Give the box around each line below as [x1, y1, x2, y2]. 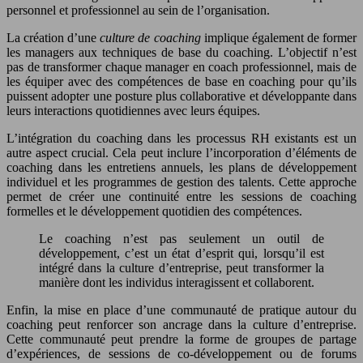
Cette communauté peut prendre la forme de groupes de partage [6, 331, 357, 346]
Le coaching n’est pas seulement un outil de [39, 231, 324, 246]
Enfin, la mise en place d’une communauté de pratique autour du [6, 302, 357, 317]
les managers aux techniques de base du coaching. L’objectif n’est [6, 45, 357, 59]
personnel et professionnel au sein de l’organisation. [6, 2, 270, 17]
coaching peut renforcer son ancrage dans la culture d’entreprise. [6, 317, 357, 331]
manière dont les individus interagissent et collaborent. [39, 275, 314, 289]
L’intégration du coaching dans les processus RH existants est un [6, 130, 357, 145]
